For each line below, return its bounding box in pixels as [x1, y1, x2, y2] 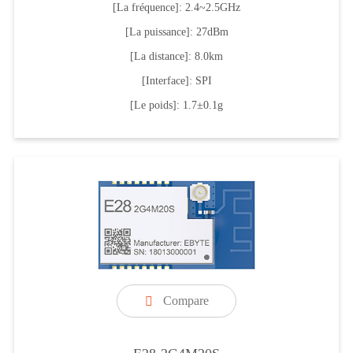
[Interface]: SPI [141, 74, 212, 87]
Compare [162, 293, 209, 307]
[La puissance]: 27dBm [124, 25, 229, 38]
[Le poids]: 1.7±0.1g [130, 98, 223, 111]
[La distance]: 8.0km [130, 50, 223, 62]
